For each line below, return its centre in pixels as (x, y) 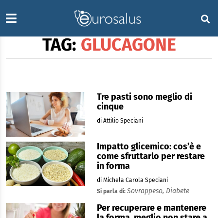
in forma (113, 166)
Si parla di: (112, 191)
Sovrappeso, (146, 191)
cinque (110, 107)
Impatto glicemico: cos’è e (149, 146)
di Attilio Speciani (120, 121)
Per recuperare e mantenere (151, 208)
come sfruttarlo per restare (151, 156)
